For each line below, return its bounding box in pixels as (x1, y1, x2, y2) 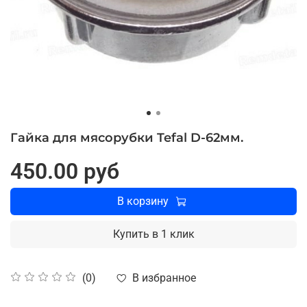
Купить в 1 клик (112, 227, 195, 241)
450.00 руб (10, 158, 119, 184)
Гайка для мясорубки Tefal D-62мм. (10, 130, 243, 145)
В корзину (117, 194, 169, 208)
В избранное (132, 271, 196, 284)
